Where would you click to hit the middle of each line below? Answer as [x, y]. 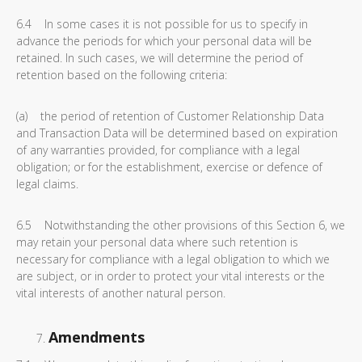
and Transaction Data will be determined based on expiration [177, 133]
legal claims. [47, 184]
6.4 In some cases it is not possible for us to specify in [162, 24]
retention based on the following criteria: [122, 75]
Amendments [97, 337]
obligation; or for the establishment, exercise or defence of [169, 167]
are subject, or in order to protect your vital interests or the [170, 276]
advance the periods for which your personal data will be [164, 41]
